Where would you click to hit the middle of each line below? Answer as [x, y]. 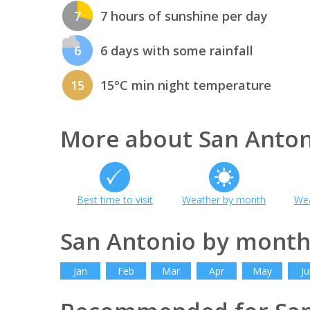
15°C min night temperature [186, 85]
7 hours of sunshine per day [184, 16]
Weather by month [224, 199]
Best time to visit [115, 199]
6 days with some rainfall [177, 51]
